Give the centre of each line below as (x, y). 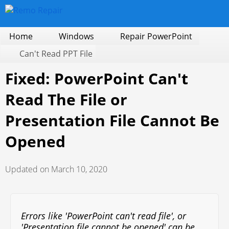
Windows (76, 36)
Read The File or (66, 99)
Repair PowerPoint (156, 36)
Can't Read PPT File (56, 54)
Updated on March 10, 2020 (56, 169)
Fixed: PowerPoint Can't (97, 78)
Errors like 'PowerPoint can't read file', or (104, 216)
